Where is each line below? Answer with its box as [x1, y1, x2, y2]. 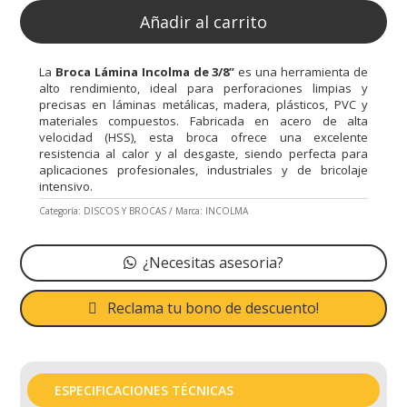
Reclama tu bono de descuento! [106, 297, 319, 318]
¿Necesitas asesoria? [142, 253, 283, 273]
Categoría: [38, 204, 84, 218]
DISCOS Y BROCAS [83, 204, 166, 218]
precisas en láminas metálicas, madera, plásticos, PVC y [38, 95, 369, 113]
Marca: [174, 204, 205, 218]
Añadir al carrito [140, 10, 267, 33]
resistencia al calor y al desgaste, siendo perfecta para [38, 144, 369, 162]
